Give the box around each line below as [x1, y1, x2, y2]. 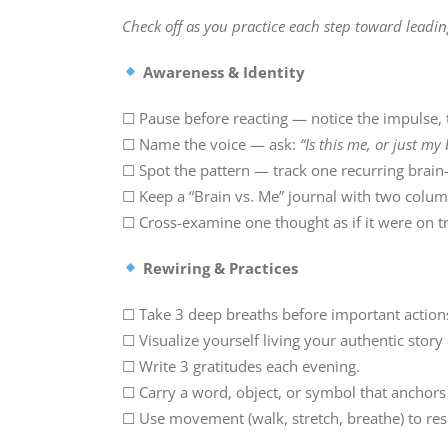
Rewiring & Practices [139, 257, 299, 278]
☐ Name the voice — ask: [122, 133, 300, 154]
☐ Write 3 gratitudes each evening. [122, 355, 360, 376]
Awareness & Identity [139, 61, 306, 82]
